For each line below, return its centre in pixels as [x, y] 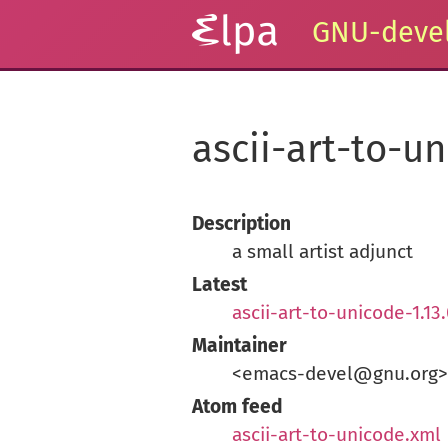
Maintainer [239, 346]
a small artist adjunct [322, 253]
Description [241, 225]
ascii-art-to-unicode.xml [336, 435]
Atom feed [237, 407]
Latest [219, 285]
